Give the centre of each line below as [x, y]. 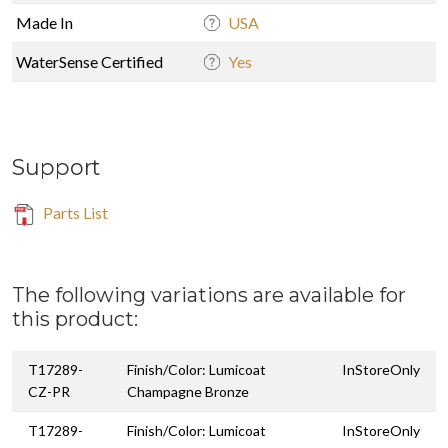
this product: [75, 318]
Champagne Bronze [188, 391]
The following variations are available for [209, 294]
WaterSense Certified [89, 61]
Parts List [74, 212]
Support [56, 166]
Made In [44, 22]
